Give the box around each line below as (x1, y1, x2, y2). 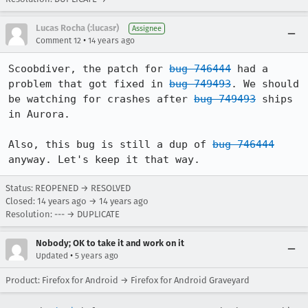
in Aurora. (8, 108, 70, 120)
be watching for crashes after (8, 93, 194, 105)
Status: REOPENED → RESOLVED (5, 183, 131, 193)
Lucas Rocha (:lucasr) (36, 23, 119, 33)
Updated (36, 251, 68, 261)
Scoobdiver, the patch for (8, 63, 169, 75)
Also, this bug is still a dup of (8, 138, 212, 151)
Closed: (5, 196, 37, 206)
